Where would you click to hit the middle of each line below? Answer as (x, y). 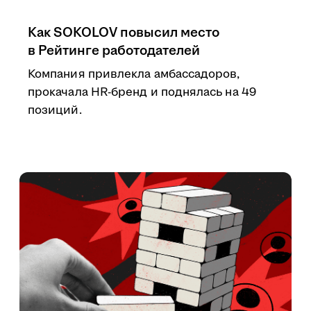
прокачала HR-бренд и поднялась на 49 (142, 92)
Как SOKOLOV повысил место (124, 33)
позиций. (55, 110)
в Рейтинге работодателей (114, 51)
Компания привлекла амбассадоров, (134, 74)
